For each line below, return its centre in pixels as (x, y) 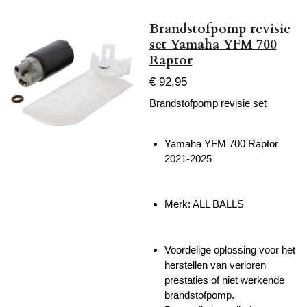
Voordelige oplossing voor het (230, 249)
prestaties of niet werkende (224, 280)
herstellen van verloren (215, 265)
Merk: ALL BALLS (204, 204)
